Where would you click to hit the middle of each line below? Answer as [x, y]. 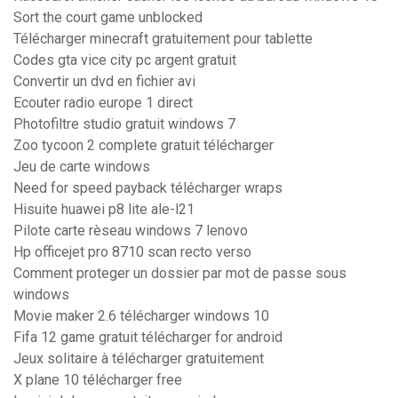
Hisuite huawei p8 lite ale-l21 [104, 210]
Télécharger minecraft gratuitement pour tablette [163, 39]
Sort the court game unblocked [108, 18]
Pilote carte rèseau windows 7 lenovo [131, 231]
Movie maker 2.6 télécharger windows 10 [141, 316]
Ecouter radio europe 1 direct [103, 103]
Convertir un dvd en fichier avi [104, 82]
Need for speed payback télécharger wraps [148, 188]
